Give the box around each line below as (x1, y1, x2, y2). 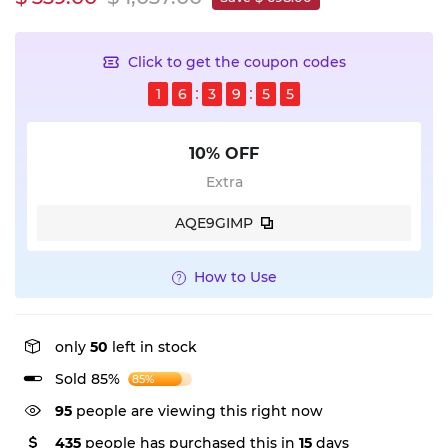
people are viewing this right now (72, 402, 323, 420)
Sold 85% (55, 370, 120, 388)
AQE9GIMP (175, 213, 253, 232)
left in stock (108, 338, 197, 356)
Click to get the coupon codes (128, 52, 346, 71)
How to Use (193, 268, 277, 286)
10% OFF (189, 144, 259, 163)
